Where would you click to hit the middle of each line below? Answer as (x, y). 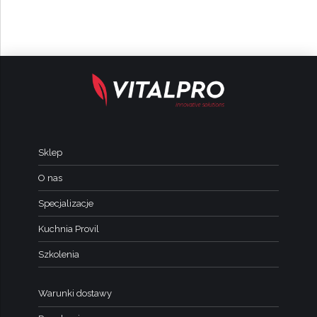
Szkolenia (59, 254)
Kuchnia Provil (69, 229)
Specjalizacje (66, 203)
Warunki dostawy (75, 294)
